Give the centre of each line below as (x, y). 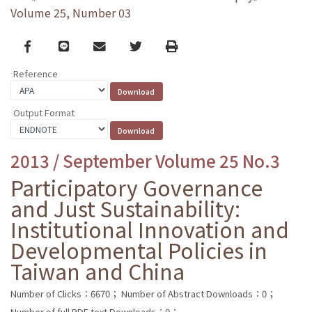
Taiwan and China (97, 271)
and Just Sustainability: (125, 208)
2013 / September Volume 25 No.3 (145, 160)
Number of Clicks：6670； (65, 293)
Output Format (44, 112)
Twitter (150, 45)
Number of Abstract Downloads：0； (198, 293)
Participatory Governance (136, 187)
